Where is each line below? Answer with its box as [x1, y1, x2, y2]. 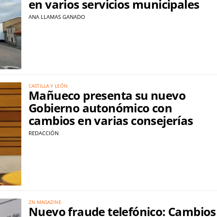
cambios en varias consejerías [29, 112, 193, 128]
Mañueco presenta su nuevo [29, 87, 186, 103]
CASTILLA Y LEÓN [29, 82, 68, 89]
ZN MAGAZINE [29, 198, 62, 205]
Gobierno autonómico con [29, 99, 172, 116]
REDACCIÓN [29, 129, 59, 137]
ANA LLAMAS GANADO [29, 13, 85, 21]
